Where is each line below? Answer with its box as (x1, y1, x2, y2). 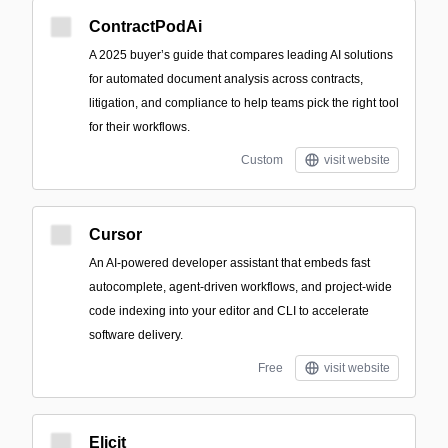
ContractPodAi (89, 18, 202, 35)
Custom (241, 153, 283, 167)
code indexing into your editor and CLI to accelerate (89, 304, 369, 318)
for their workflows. (89, 120, 190, 134)
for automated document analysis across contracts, (89, 72, 363, 86)
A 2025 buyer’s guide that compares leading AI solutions (89, 48, 393, 62)
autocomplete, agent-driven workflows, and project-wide (89, 280, 392, 294)
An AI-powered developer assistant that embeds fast (89, 256, 370, 270)
